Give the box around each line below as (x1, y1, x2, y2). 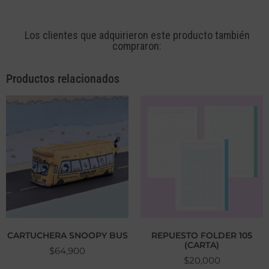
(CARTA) (184, 240, 219, 250)
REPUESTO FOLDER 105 (151, 230, 252, 241)
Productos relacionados (6, 71, 119, 86)
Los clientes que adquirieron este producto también (24, 29, 250, 41)
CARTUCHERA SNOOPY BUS (7, 230, 128, 241)
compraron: (112, 40, 162, 52)
